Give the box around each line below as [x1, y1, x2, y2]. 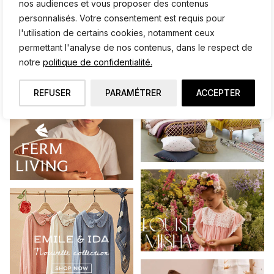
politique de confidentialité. [43, 57, 152, 67]
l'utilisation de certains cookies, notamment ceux [19, 28, 215, 38]
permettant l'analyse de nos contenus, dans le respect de [19, 42, 253, 53]
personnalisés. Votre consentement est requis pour [19, 13, 225, 23]
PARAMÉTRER [105, 87, 162, 98]
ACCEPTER [196, 87, 240, 98]
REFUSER [34, 87, 72, 98]
